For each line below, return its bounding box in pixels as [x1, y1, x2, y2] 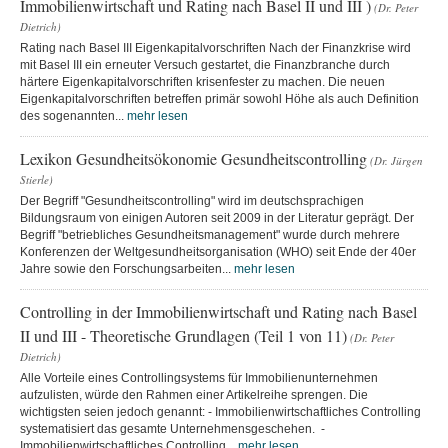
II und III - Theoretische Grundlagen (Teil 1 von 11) [20, 324, 347, 346]
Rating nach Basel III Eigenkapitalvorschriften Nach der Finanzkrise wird [20, 40, 411, 55]
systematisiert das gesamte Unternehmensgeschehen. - [20, 421, 325, 436]
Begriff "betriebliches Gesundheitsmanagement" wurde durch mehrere [20, 227, 400, 242]
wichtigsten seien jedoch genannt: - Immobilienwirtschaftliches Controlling [20, 404, 421, 419]
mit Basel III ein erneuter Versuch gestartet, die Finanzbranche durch [20, 57, 390, 72]
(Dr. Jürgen [370, 152, 423, 168]
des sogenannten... [20, 108, 127, 123]
